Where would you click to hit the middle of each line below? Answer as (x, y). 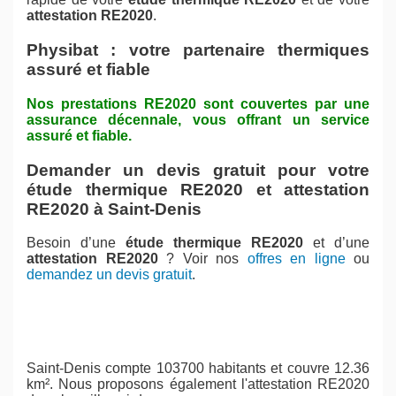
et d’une (336, 243)
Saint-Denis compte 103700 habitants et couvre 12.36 (198, 369)
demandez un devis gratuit (109, 275)
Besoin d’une (76, 243)
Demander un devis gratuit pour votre (198, 170)
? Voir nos (202, 259)
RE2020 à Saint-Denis (114, 209)
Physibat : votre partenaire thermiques (198, 50)
